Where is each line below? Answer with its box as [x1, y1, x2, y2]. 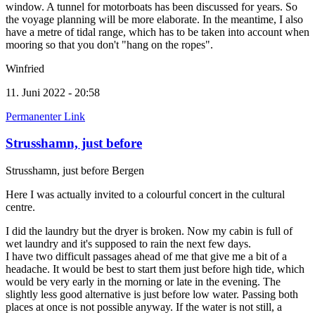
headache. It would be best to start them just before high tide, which [6, 263, 304, 276]
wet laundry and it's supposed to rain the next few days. [6, 238, 251, 250]
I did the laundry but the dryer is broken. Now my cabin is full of [6, 225, 292, 238]
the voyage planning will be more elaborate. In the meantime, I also [6, 13, 303, 25]
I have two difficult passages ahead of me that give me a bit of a [6, 250, 287, 263]
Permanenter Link [6, 110, 85, 122]
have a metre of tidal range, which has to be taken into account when [6, 25, 309, 38]
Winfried [6, 62, 44, 75]
